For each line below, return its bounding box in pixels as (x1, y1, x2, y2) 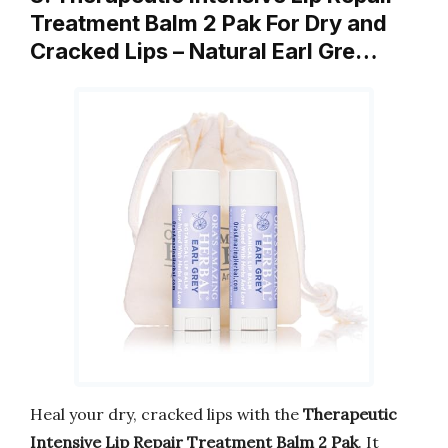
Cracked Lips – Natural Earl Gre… (30, 38, 378, 65)
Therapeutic (303, 403, 397, 424)
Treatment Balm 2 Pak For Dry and (30, 10, 387, 37)
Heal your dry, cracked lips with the (30, 403, 303, 424)
